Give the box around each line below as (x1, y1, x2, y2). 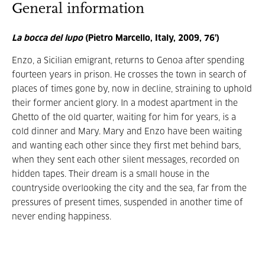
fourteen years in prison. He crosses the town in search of (12, 71, 247, 79)
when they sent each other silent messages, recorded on (12, 156, 240, 164)
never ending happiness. (12, 213, 114, 221)
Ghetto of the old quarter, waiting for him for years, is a (12, 114, 236, 122)
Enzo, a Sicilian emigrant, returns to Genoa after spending (12, 57, 244, 65)
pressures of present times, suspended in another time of (12, 199, 243, 207)
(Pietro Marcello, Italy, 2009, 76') (83, 34, 219, 43)
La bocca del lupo (12, 34, 83, 43)
